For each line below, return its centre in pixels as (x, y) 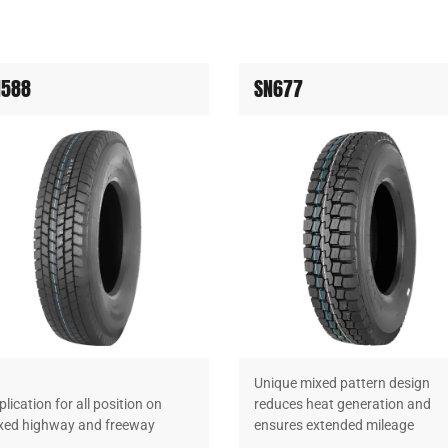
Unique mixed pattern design (342, 382)
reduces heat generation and (342, 403)
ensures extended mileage (334, 424)
